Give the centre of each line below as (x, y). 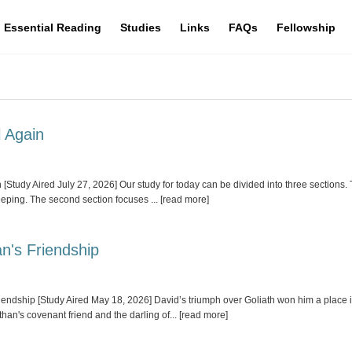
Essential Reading (52, 27)
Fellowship (306, 27)
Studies (140, 27)
